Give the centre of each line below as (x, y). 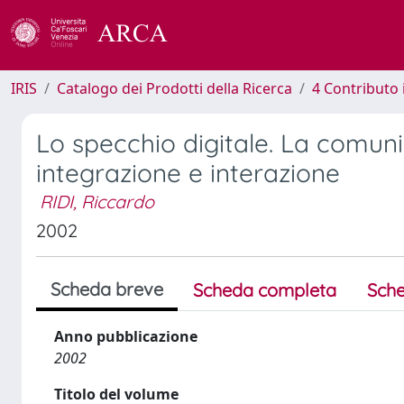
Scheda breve (107, 289)
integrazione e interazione (188, 173)
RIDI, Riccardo (97, 202)
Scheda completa (265, 290)
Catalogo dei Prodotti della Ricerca (174, 88)
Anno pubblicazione (126, 336)
